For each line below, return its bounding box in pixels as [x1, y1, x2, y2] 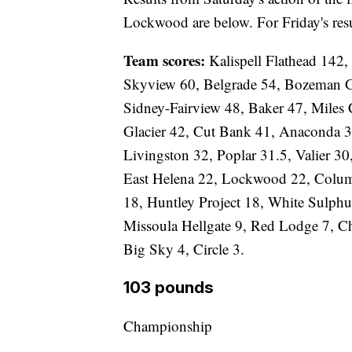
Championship [123, 316, 212, 336]
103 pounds [123, 277, 214, 298]
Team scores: [123, 49, 209, 71]
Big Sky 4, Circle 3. [123, 239, 244, 259]
